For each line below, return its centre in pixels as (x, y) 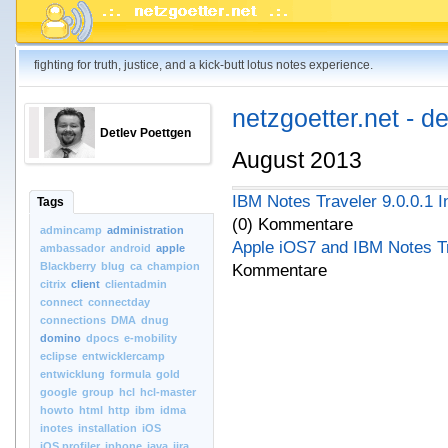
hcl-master (168, 392)
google (58, 392)
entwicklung (72, 374)
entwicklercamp (123, 356)
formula (130, 374)
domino (60, 338)
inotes (56, 428)
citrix (53, 284)
